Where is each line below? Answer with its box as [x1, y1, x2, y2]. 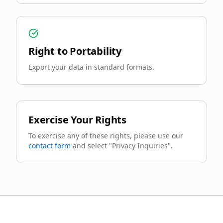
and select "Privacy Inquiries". [73, 141, 173, 150]
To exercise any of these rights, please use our [28, 131, 183, 140]
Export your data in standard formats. [28, 62, 154, 72]
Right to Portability [28, 44, 121, 58]
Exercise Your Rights [28, 113, 126, 126]
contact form [28, 141, 71, 150]
